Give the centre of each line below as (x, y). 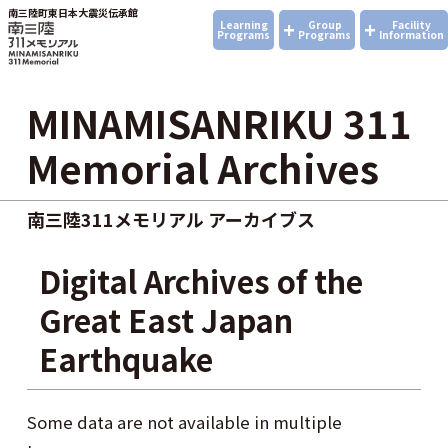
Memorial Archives (202, 167)
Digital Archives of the (200, 281)
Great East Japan (165, 320)
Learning (243, 24)
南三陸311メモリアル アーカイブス (170, 219)
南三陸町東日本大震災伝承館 (73, 12)
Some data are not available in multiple (184, 421)
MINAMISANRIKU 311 (219, 122)
